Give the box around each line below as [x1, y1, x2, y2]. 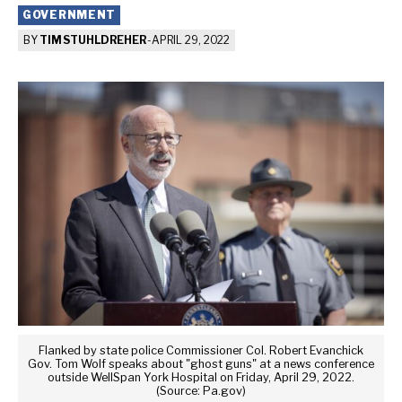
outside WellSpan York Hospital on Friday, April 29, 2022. [48, 370, 354, 384]
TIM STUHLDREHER [39, 33, 147, 47]
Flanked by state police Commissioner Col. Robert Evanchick [39, 343, 363, 357]
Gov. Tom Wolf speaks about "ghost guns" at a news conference [28, 356, 374, 371]
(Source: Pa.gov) [156, 383, 246, 398]
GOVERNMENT [22, 8, 117, 22]
